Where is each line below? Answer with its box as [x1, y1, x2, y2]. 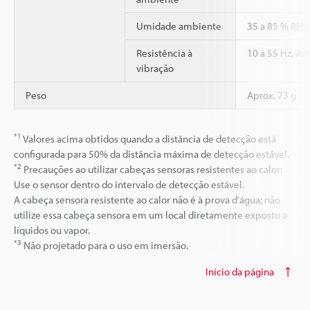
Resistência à [136, 46, 192, 60]
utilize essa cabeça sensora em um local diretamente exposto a [14, 208, 287, 221]
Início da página [206, 265, 274, 278]
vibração [136, 62, 174, 75]
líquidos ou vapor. [14, 224, 90, 237]
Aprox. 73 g [247, 89, 296, 102]
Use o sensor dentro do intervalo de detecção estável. [14, 178, 244, 191]
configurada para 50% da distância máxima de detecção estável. [14, 147, 289, 161]
